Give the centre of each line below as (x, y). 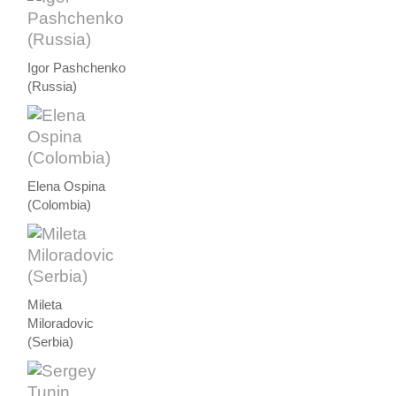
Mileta (45, 305)
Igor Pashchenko (77, 68)
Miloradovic (61, 323)
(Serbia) (51, 342)
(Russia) (53, 86)
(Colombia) (60, 205)
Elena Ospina (67, 186)
